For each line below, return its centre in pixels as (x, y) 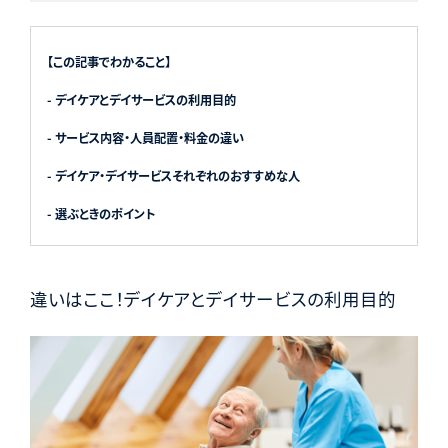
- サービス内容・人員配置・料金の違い (145, 138)
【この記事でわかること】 (108, 62)
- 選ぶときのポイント (100, 214)
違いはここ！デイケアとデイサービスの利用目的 (212, 299)
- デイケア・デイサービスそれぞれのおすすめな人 (173, 176)
